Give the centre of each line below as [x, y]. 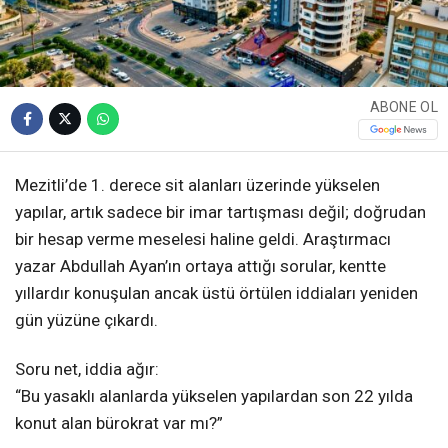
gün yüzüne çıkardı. [86, 319]
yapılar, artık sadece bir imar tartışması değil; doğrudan [220, 211]
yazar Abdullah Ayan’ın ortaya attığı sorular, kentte [200, 265]
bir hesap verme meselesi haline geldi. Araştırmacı [203, 238]
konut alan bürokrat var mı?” [119, 422]
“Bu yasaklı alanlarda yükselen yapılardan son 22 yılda [214, 395]
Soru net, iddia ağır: [87, 368]
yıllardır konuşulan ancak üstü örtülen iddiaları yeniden [216, 292]
